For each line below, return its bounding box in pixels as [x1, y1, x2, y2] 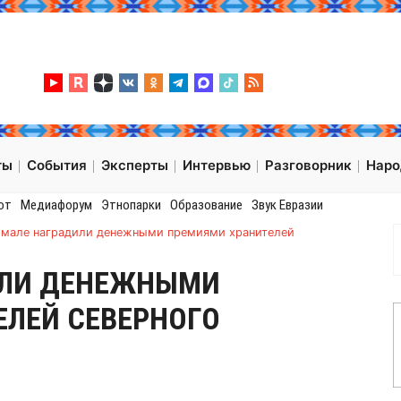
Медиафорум [20, 197, 92, 214]
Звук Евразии [251, 197, 323, 214]
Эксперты [101, 157, 168, 175]
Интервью [183, 157, 251, 175]
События [27, 157, 87, 175]
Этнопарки [100, 197, 161, 214]
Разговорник [265, 157, 352, 175]
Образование [169, 197, 243, 214]
